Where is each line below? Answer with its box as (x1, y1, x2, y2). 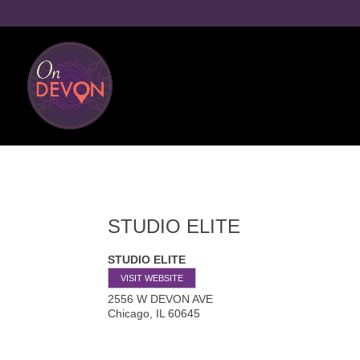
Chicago (108, 306, 150, 320)
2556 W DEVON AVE (108, 292, 214, 305)
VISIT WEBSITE (121, 272, 184, 283)
